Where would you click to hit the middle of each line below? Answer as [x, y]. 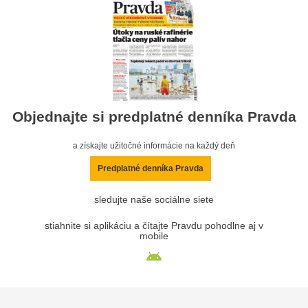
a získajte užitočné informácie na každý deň [154, 146]
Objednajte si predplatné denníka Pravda [154, 117]
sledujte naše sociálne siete [154, 200]
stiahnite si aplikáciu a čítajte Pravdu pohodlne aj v [154, 226]
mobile [154, 236]
